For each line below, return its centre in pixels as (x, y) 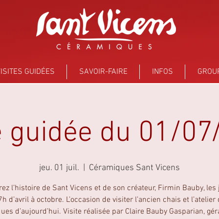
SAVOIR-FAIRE (103, 72)
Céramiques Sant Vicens (134, 168)
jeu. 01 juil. (59, 168)
